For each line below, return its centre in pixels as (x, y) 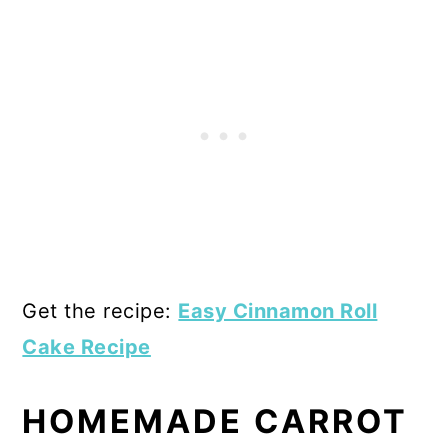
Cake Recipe (86, 346)
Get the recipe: (100, 310)
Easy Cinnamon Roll (278, 310)
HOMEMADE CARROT (215, 421)
